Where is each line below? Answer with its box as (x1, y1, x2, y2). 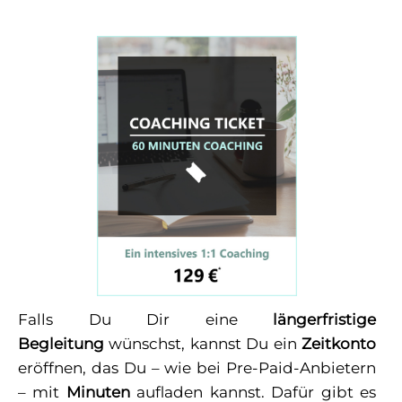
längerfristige (273, 310, 377, 328)
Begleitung (18, 334, 104, 353)
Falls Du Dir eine (18, 310, 274, 328)
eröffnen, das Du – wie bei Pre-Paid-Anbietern (18, 358, 377, 377)
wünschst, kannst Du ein (104, 334, 302, 353)
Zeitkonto (301, 334, 377, 353)
